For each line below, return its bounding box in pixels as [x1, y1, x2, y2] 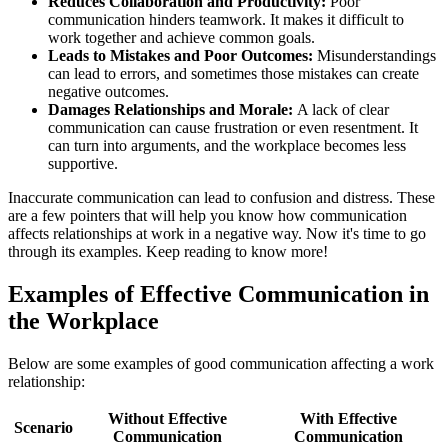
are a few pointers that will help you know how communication [8, 206, 407, 224]
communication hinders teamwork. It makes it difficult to [48, 10, 404, 28]
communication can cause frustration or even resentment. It [48, 118, 418, 136]
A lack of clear [293, 100, 389, 118]
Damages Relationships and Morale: [48, 100, 293, 118]
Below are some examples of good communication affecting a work [8, 354, 434, 372]
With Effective [299, 409, 397, 427]
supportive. [48, 154, 118, 172]
